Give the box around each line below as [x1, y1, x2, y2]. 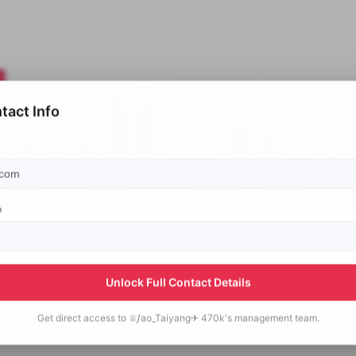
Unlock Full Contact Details [105, 275, 251, 289]
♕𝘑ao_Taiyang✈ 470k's [128, 311, 232, 324]
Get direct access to [37, 311, 126, 324]
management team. [234, 311, 319, 324]
